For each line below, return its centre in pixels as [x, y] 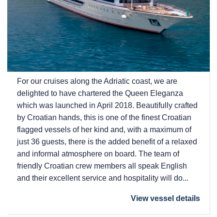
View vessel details [165, 198]
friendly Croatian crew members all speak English [102, 166]
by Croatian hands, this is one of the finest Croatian [104, 117]
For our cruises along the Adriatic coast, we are [97, 81]
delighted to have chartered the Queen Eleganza [100, 93]
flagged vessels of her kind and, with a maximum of [104, 129]
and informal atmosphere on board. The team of [98, 154]
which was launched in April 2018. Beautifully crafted [107, 105]
